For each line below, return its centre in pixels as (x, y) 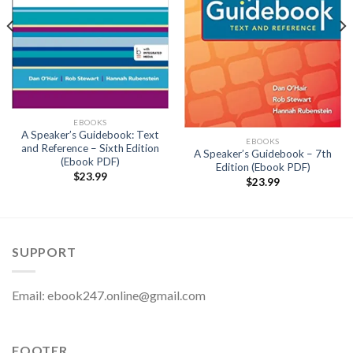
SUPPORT (44, 252)
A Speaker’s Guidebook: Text (90, 135)
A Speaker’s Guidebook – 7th (263, 154)
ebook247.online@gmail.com (126, 295)
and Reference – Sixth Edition (90, 149)
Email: (30, 295)
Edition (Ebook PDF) (263, 167)
